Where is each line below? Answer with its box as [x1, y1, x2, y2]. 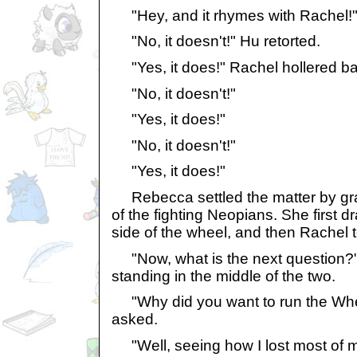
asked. [112, 311, 158, 328]
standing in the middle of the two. [112, 267, 335, 284]
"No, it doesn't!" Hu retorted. [112, 33, 320, 50]
